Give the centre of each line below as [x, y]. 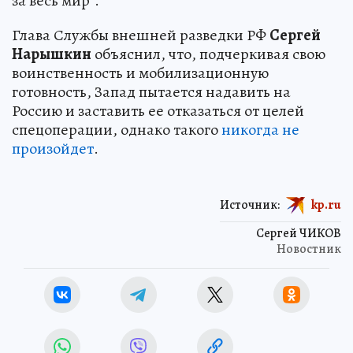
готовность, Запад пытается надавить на [151, 91]
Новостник [309, 249]
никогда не [260, 129]
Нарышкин [52, 54]
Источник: [250, 204]
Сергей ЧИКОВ [299, 233]
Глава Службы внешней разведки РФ [141, 35]
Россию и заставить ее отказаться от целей [158, 110]
